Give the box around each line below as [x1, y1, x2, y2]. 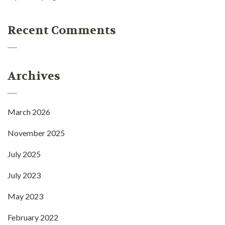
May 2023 [8, 191, 43, 201]
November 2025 [8, 128, 65, 138]
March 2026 [8, 107, 50, 117]
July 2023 [8, 170, 41, 180]
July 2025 [8, 149, 41, 159]
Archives [8, 69, 60, 84]
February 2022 [8, 212, 58, 222]
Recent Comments [8, 23, 116, 38]
